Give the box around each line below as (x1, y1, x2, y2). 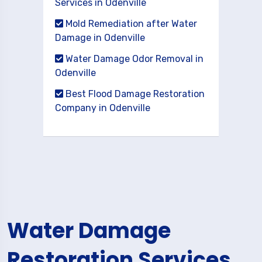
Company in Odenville (55, 102, 150, 113)
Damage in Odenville (55, 32, 145, 43)
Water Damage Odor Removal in (63, 53, 204, 64)
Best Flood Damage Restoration (63, 88, 205, 99)
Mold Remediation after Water (63, 18, 197, 29)
